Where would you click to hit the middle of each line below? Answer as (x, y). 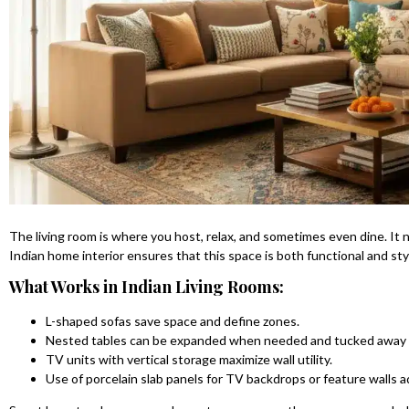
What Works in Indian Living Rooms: (147, 287)
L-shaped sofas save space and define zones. (173, 321)
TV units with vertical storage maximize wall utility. (189, 360)
